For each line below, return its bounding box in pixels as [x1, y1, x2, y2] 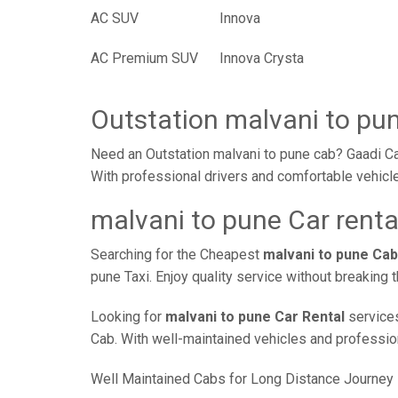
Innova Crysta [219, 50, 304, 67]
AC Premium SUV [91, 50, 198, 67]
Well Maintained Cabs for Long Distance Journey [91, 370, 394, 387]
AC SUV [91, 10, 139, 27]
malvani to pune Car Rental [165, 308, 345, 325]
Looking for [91, 308, 165, 325]
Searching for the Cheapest [91, 246, 263, 263]
